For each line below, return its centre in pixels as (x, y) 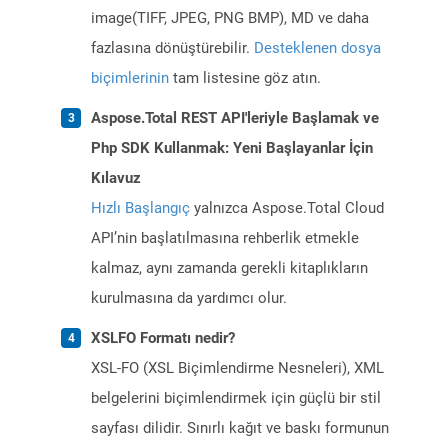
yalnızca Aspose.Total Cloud (287, 208)
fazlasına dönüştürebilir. (172, 48)
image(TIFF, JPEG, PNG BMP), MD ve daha (230, 18)
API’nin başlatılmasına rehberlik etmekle (225, 238)
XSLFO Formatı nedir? (163, 338)
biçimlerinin (130, 78)
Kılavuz (116, 178)
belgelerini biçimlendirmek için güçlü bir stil (236, 398)
